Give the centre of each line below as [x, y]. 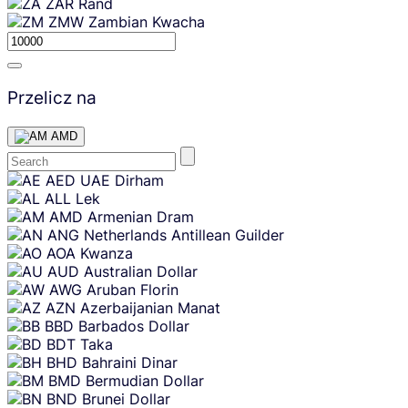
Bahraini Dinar [130, 363]
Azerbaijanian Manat [150, 308]
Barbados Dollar [134, 326]
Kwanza [107, 254]
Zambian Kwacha [147, 21]
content [26, 191]
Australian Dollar [141, 272]
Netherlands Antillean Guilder [184, 235]
